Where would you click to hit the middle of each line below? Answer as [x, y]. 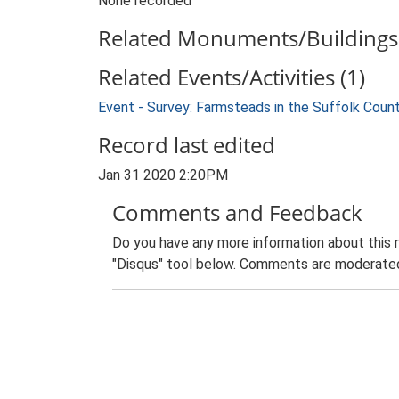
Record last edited [187, 145]
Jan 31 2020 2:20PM [163, 175]
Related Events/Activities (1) [232, 77]
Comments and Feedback [237, 212]
